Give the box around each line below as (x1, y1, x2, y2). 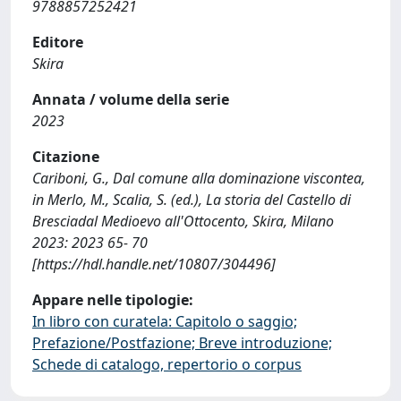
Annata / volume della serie (32, 90, 229, 109)
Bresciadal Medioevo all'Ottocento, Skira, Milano (32, 211, 334, 231)
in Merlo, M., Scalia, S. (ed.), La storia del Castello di (32, 190, 351, 209)
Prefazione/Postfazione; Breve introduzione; (32, 333, 332, 353)
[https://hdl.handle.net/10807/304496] (32, 254, 276, 274)
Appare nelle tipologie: (32, 290, 193, 310)
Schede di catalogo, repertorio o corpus (32, 354, 302, 374)
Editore (32, 32, 83, 52)
